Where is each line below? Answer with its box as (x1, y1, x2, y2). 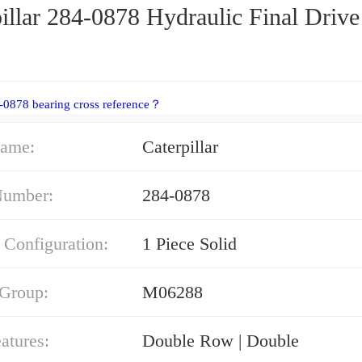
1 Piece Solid (142, 234, 237, 254)
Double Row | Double (142, 330, 299, 351)
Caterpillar (142, 137, 218, 157)
